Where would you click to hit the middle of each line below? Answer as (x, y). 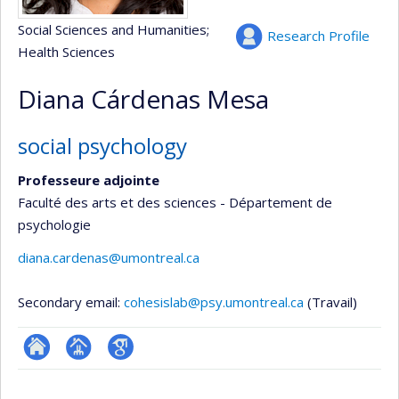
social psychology (102, 146)
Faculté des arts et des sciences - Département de (175, 202)
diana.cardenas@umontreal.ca (109, 257)
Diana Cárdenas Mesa (143, 99)
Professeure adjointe (89, 179)
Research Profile (318, 36)
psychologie (54, 224)
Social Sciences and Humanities (112, 29)
